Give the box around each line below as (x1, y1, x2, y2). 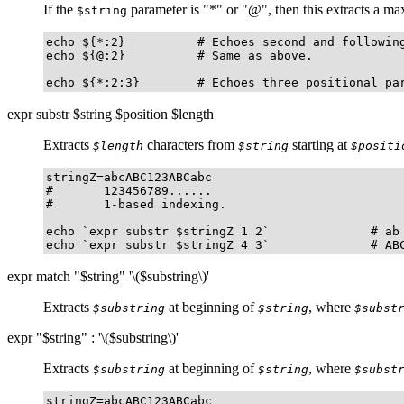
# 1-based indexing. (46, 197, 226, 211)
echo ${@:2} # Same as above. (46, 48, 313, 62)
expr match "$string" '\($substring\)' (7, 268, 209, 284)
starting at (289, 136, 351, 152)
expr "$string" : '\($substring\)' (7, 329, 179, 345)
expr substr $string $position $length (7, 106, 214, 122)
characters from (143, 136, 238, 152)
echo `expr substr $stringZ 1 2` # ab (46, 224, 399, 238)
